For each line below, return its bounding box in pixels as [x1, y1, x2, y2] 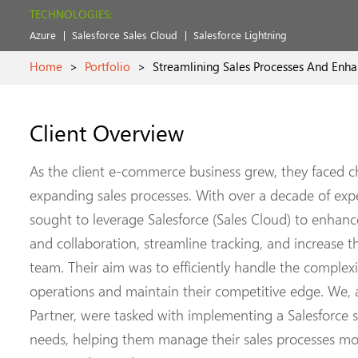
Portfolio [85, 58, 130, 74]
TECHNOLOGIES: [30, 6, 112, 22]
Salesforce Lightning [193, 28, 287, 42]
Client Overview [30, 117, 184, 147]
